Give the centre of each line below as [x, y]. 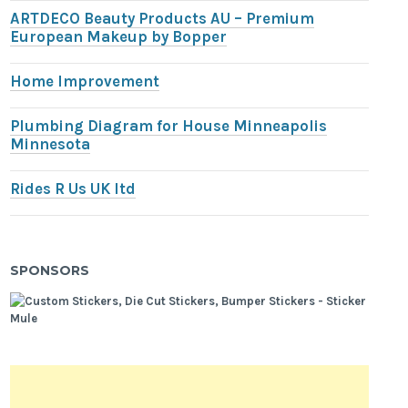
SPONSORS [50, 270]
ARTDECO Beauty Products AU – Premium [163, 19]
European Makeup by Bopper [119, 37]
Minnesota [51, 145]
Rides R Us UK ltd [73, 189]
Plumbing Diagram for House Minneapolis [169, 127]
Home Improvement [85, 82]
